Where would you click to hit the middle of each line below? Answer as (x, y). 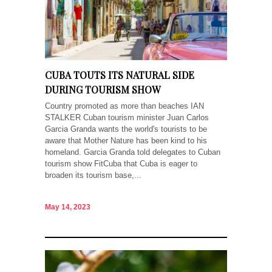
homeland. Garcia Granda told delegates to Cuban (133, 152)
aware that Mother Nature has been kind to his (126, 140)
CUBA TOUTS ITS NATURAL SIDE (120, 75)
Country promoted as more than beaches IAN (124, 106)
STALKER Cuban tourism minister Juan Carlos (127, 117)
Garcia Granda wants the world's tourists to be (126, 129)
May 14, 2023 (68, 207)
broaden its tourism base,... (93, 175)
